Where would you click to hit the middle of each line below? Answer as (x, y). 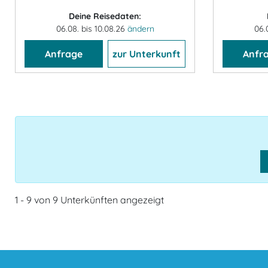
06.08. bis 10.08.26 (92, 29)
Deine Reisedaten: (105, 16)
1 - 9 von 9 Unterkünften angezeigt (89, 200)
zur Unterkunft (146, 54)
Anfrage (63, 54)
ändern (141, 29)
